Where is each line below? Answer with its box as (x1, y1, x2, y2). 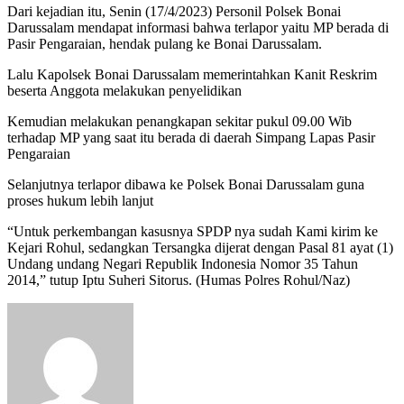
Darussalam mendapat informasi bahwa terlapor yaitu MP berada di (7, 19, 389, 35)
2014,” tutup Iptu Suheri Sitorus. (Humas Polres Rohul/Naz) (7, 271, 350, 288)
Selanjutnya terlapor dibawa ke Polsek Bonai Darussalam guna (7, 176, 364, 192)
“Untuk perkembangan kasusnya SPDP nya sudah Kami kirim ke (7, 223, 378, 239)
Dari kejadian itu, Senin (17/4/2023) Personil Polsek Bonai (7, 3, 341, 19)
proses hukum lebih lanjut (7, 192, 153, 208)
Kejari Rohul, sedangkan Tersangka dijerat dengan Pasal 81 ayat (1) (7, 239, 393, 255)
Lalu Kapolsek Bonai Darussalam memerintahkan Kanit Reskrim (7, 66, 377, 82)
